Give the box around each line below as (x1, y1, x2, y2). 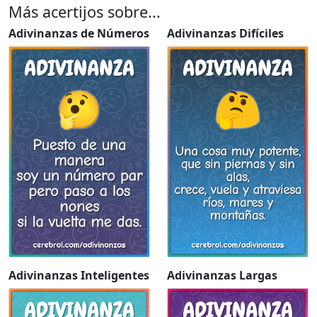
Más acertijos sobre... (8, 1, 161, 23)
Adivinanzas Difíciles (167, 25, 284, 42)
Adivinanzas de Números (8, 25, 149, 42)
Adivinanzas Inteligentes (8, 267, 149, 284)
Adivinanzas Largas (167, 267, 277, 284)
